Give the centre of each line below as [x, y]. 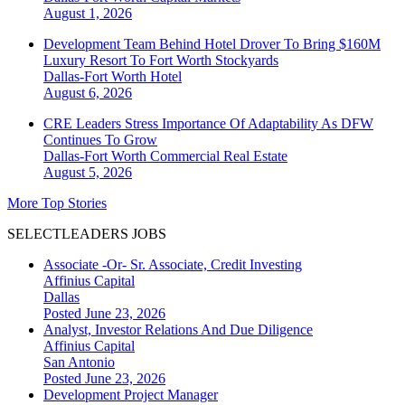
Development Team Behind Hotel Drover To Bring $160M [212, 43]
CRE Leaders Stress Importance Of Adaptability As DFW [208, 123]
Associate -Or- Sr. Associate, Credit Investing [173, 264]
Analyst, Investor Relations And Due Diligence [178, 329]
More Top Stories [57, 202]
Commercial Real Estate [219, 155]
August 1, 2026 [88, 13]
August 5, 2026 [88, 172]
